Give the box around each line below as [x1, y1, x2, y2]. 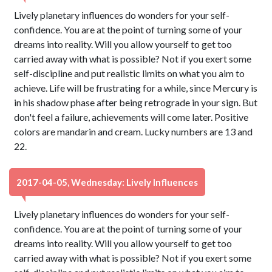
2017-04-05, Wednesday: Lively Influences [16, 177, 198, 188]
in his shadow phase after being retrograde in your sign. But [14, 97, 258, 108]
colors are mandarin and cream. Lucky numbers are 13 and [14, 126, 253, 137]
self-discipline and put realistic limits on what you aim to [14, 67, 245, 79]
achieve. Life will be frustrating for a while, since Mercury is [14, 82, 258, 93]
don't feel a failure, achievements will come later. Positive [14, 111, 249, 123]
